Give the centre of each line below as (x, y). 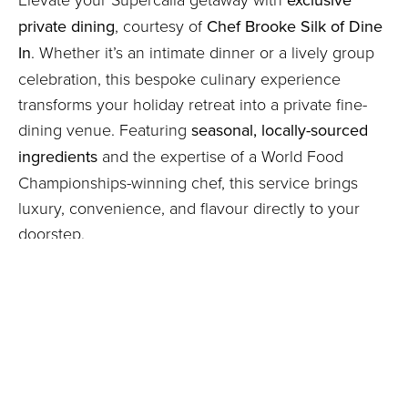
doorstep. (51, 233)
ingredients (58, 156)
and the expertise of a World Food (220, 155)
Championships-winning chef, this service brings (188, 182)
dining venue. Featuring (105, 129)
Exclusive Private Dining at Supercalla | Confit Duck (182, 347)
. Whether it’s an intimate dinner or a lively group (203, 51)
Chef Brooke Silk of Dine (295, 25)
